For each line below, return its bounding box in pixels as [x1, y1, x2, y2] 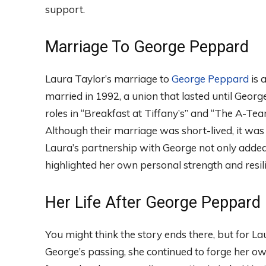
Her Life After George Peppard [45, 193, 261, 213]
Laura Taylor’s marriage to [45, 72, 172, 85]
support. [45, 3, 85, 16]
